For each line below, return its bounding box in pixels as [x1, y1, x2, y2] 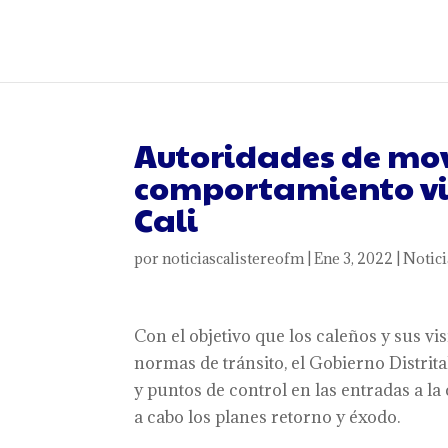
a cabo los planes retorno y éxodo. [134, 406, 401, 428]
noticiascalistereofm [162, 249, 305, 268]
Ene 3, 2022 [314, 249, 394, 268]
